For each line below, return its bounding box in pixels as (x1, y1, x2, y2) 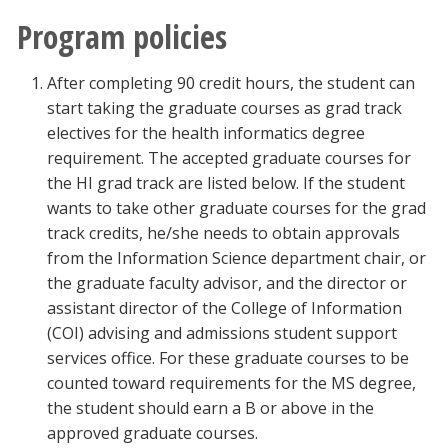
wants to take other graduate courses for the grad (47, 197, 426, 219)
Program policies (17, 15, 227, 58)
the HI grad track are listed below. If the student (47, 172, 405, 194)
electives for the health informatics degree (47, 122, 365, 144)
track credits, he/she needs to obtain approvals (47, 222, 400, 244)
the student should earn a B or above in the (47, 397, 374, 419)
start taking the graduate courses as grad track (47, 97, 402, 119)
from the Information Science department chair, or (47, 247, 426, 269)
